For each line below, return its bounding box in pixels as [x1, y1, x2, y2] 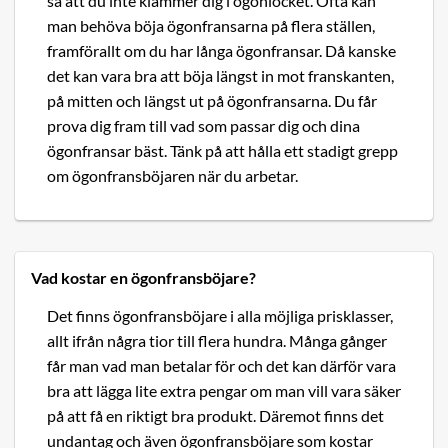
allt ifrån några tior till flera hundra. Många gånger [47, 331, 387, 351]
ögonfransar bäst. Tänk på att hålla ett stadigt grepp [47, 141, 398, 161]
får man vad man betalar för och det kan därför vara [47, 356, 396, 376]
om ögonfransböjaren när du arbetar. [47, 166, 298, 186]
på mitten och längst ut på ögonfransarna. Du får [47, 91, 377, 111]
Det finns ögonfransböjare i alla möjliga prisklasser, [47, 306, 393, 326]
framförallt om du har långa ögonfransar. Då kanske [47, 41, 396, 61]
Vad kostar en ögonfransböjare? [31, 268, 256, 288]
